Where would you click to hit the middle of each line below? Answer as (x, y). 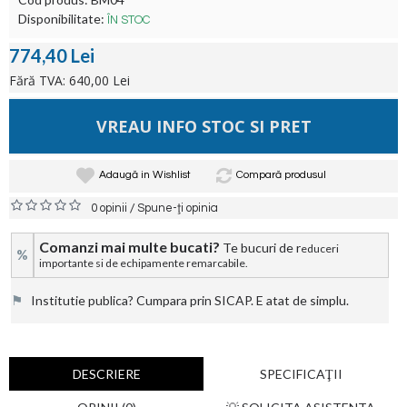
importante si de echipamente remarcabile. (145, 263)
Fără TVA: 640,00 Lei (69, 80)
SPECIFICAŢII (301, 374)
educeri (320, 248)
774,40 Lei (52, 55)
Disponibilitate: (63, 19)
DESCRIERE (106, 374)
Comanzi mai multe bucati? (129, 247)
